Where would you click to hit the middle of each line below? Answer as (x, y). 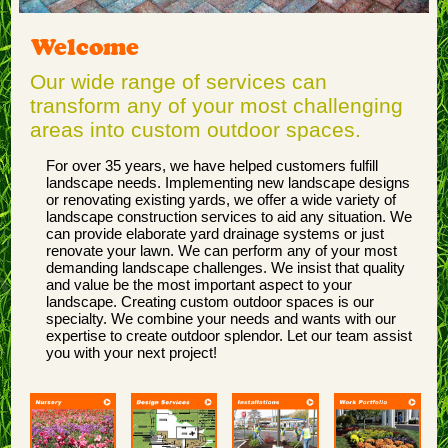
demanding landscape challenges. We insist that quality (226, 267)
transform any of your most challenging (216, 105)
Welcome (85, 46)
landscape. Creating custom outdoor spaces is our (210, 301)
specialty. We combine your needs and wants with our (221, 318)
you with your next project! (132, 352)
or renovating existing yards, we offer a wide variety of (221, 199)
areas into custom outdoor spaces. (195, 129)
